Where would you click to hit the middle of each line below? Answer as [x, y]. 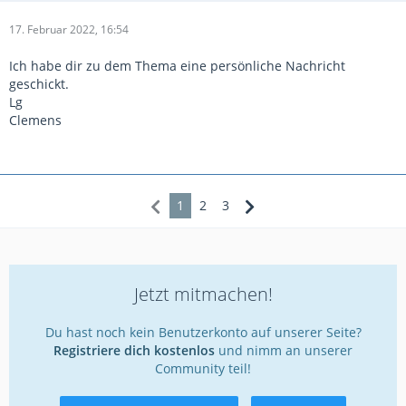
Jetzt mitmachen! [203, 295]
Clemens [35, 121]
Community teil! [203, 369]
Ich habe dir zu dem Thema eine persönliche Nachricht [177, 66]
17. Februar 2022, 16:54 [69, 30]
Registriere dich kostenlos [134, 351]
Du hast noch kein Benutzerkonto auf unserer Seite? [203, 333]
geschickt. [39, 84]
